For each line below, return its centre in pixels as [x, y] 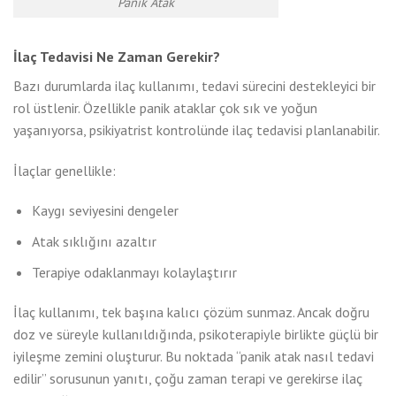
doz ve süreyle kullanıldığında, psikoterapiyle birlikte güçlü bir [196, 335]
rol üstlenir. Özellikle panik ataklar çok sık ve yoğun [165, 107]
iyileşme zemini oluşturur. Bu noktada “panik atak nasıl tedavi [194, 357]
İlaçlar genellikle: [65, 170]
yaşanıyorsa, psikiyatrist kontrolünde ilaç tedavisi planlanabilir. [197, 129]
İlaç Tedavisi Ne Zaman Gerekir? [117, 56]
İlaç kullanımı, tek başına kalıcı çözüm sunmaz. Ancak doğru [191, 312]
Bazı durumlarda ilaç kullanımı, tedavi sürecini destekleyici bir [194, 85]
